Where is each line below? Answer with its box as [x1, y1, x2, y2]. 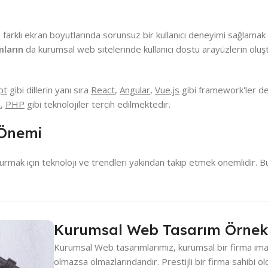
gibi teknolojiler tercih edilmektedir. [25, 98, 170, 111]
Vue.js [155, 84, 179, 96]
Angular [120, 84, 150, 96]
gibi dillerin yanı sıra [7, 84, 91, 96]
